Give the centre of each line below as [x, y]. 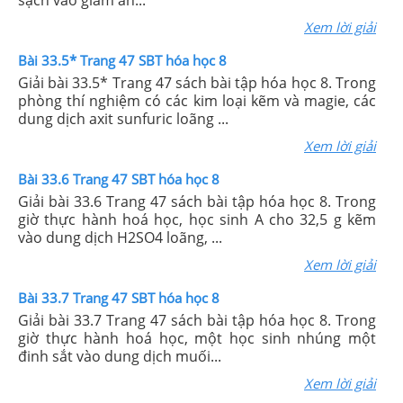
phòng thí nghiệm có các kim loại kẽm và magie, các [197, 101]
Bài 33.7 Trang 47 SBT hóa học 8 [119, 298]
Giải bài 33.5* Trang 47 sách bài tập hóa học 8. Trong [197, 83]
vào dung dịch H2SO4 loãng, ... [120, 237]
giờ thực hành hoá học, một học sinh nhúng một [197, 338]
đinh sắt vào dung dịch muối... [120, 356]
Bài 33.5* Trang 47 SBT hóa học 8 [122, 60]
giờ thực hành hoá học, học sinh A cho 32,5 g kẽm [197, 219]
